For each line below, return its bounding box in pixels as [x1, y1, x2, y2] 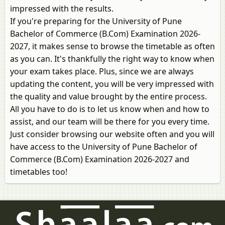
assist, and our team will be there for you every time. [10, 116, 209, 127]
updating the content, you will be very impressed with [10, 78, 214, 89]
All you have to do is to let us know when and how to [10, 103, 209, 115]
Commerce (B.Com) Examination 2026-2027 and [10, 154, 189, 165]
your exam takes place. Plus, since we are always [10, 66, 194, 77]
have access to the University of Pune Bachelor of [10, 141, 197, 152]
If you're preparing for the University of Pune [10, 16, 182, 27]
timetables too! [10, 166, 67, 177]
